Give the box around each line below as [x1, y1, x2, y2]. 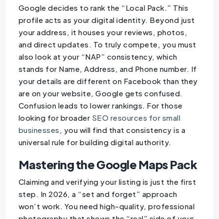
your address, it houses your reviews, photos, [18, 27, 188, 37]
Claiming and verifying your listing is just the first [18, 177, 197, 187]
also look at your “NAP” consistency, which [18, 52, 177, 62]
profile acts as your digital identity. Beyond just [18, 15, 195, 25]
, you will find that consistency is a [59, 125, 186, 135]
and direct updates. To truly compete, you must [18, 40, 197, 49]
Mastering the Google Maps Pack [18, 157, 197, 172]
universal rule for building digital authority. [18, 137, 172, 147]
